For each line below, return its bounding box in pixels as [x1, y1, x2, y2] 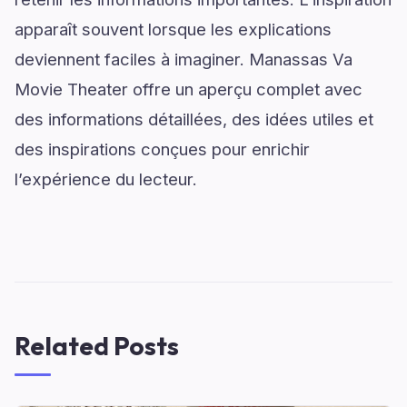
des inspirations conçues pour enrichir [15, 139, 310, 159]
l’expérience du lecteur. [15, 169, 197, 189]
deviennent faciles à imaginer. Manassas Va [15, 49, 352, 69]
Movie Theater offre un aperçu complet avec [15, 79, 362, 99]
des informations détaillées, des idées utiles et [15, 109, 373, 129]
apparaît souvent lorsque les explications [15, 19, 332, 39]
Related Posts [15, 330, 179, 362]
